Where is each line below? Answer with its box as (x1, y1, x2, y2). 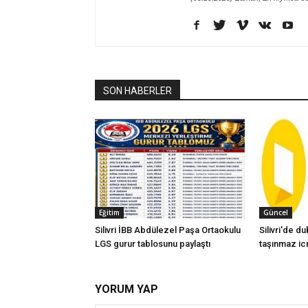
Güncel (263, 208, 288, 218)
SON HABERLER (103, 85, 172, 96)
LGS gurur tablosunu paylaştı (95, 239, 210, 250)
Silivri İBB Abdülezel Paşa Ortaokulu (95, 225, 241, 236)
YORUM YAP (95, 283, 158, 296)
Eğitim (99, 208, 120, 218)
